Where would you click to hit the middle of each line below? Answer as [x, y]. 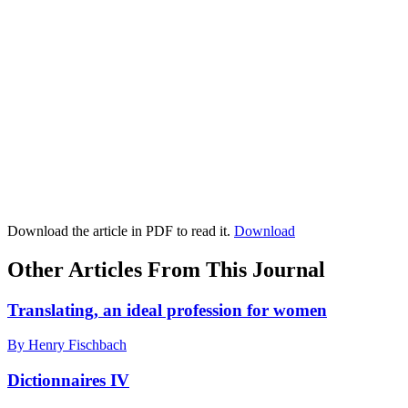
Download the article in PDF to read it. [121, 230]
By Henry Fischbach [67, 345]
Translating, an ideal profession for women [167, 310]
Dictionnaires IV [68, 380]
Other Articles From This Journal [166, 269]
